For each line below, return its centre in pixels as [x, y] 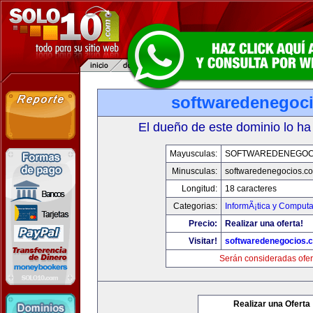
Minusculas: [195, 171]
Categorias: [195, 206]
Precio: [203, 224]
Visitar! [203, 241]
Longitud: [199, 189]
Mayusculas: [194, 154]
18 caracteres [251, 189]
